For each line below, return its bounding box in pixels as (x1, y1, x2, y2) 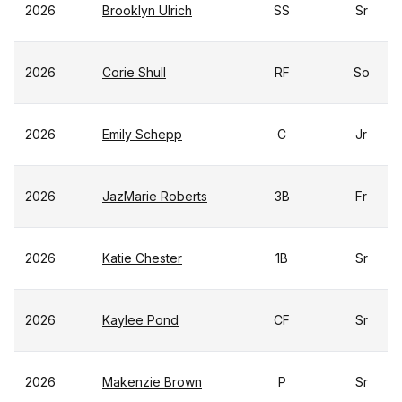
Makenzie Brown (102, 374, 202, 389)
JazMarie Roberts (102, 188, 207, 204)
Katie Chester (102, 250, 182, 266)
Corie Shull (102, 65, 166, 80)
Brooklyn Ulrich (102, 3, 192, 18)
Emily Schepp (102, 127, 182, 142)
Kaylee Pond (102, 312, 179, 328)
